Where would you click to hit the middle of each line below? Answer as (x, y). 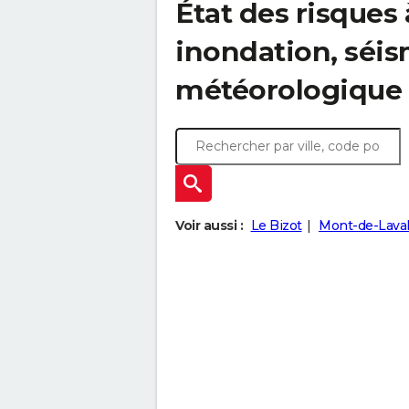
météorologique (288, 90)
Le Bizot (276, 225)
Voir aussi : (209, 225)
